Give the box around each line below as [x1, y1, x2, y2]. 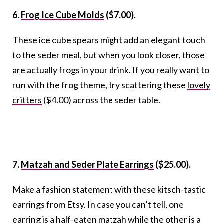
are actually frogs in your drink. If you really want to [12, 64, 209, 76]
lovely [187, 79, 210, 91]
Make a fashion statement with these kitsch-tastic [12, 184, 206, 195]
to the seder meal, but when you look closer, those [12, 49, 205, 61]
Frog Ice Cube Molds [21, 9, 104, 21]
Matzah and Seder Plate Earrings [21, 159, 154, 170]
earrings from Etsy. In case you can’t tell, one [12, 199, 184, 210]
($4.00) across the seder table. [42, 94, 160, 106]
